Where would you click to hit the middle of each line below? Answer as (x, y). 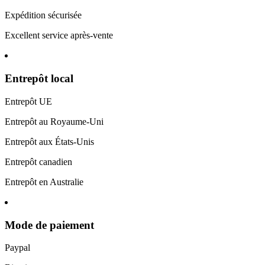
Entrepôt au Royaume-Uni (54, 121)
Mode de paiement (49, 225)
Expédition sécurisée (43, 15)
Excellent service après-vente (59, 35)
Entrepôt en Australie (44, 182)
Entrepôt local (39, 79)
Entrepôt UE (28, 101)
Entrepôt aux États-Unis (49, 141)
